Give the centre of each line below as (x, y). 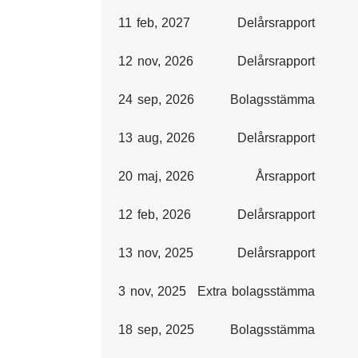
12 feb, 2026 (155, 215)
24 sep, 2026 (157, 99)
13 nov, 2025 (156, 253)
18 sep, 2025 (157, 330)
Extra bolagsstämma (256, 291)
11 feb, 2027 (155, 23)
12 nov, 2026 (156, 61)
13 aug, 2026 (157, 138)
